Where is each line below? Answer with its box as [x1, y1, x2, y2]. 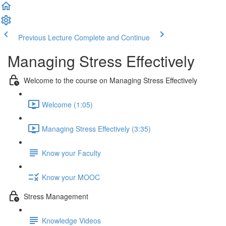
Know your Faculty [42, 147, 101, 158]
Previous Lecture [18, 32, 72, 42]
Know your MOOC [42, 172, 100, 182]
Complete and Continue [74, 32, 150, 42]
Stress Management [24, 191, 88, 201]
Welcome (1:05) [42, 99, 93, 109]
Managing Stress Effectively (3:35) [42, 123, 151, 134]
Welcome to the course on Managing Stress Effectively [24, 75, 197, 85]
